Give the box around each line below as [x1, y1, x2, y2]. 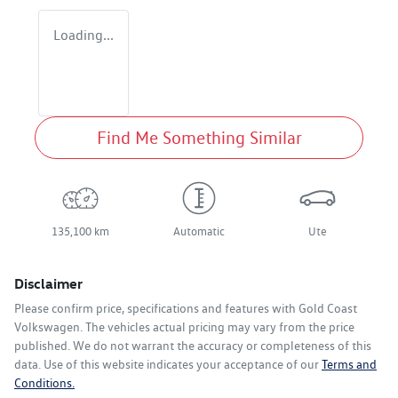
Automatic [172, 224, 225, 238]
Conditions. [14, 375, 75, 390]
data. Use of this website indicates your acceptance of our [14, 356, 319, 371]
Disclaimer [14, 274, 83, 292]
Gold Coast [298, 300, 357, 315]
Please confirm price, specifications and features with [14, 300, 298, 315]
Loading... [53, 26, 114, 44]
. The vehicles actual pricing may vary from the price [80, 319, 354, 334]
